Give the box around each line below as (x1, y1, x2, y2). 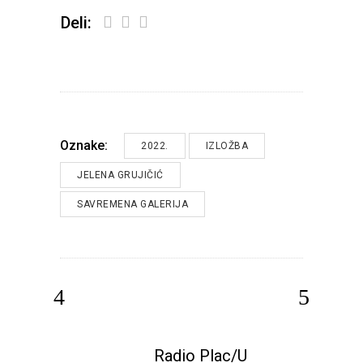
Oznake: (60, 138, 108, 154)
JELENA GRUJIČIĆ (77, 169, 164, 181)
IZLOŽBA (205, 140, 248, 152)
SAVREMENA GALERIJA (77, 199, 188, 210)
